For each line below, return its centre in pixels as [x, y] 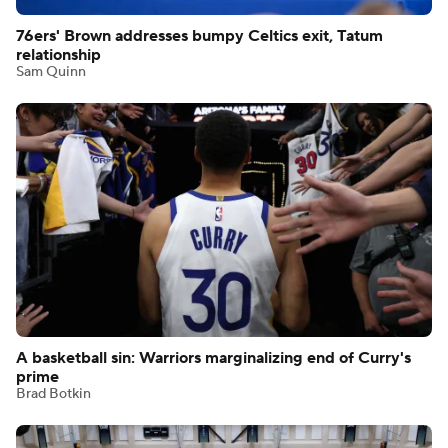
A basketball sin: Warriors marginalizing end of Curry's [213, 358]
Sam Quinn [51, 72]
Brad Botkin [53, 394]
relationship [58, 55]
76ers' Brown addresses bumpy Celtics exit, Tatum [199, 36]
